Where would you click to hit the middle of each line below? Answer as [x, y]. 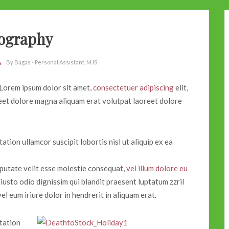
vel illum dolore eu [157, 168]
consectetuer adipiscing [133, 87]
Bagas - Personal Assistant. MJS [55, 62]
